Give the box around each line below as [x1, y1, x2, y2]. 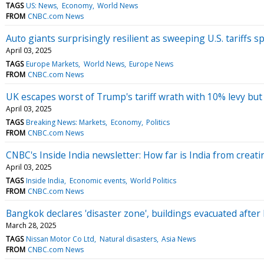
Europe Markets [26, 58, 79, 69]
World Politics [130, 175, 176, 186]
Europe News [128, 58, 173, 69]
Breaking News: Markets [26, 117, 106, 127]
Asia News [161, 233, 196, 244]
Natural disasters [99, 233, 157, 244]
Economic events [69, 175, 126, 186]
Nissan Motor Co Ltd [26, 233, 95, 244]
